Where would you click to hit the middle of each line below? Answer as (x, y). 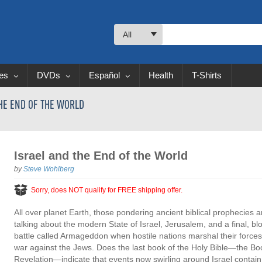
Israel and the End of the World (101, 156)
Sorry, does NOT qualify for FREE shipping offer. (107, 190)
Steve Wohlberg (49, 169)
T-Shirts (207, 75)
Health (161, 75)
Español (106, 75)
